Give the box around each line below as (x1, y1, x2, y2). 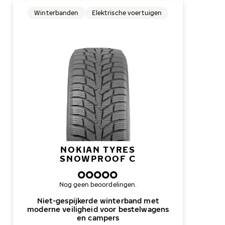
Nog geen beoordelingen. (59, 181, 137, 188)
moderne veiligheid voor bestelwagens (27, 205, 169, 213)
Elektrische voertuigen (91, 9, 162, 17)
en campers (76, 213, 120, 222)
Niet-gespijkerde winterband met (37, 196, 159, 205)
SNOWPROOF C (60, 153, 137, 164)
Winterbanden (34, 9, 79, 17)
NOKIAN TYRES (60, 144, 136, 155)
